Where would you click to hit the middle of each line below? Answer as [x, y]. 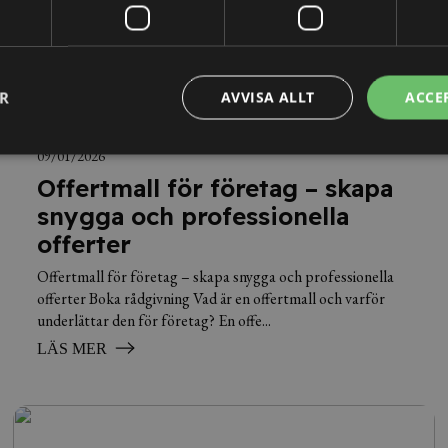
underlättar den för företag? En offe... [154, 320]
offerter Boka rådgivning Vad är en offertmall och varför [211, 298]
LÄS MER [72, 348]
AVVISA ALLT [267, 97]
